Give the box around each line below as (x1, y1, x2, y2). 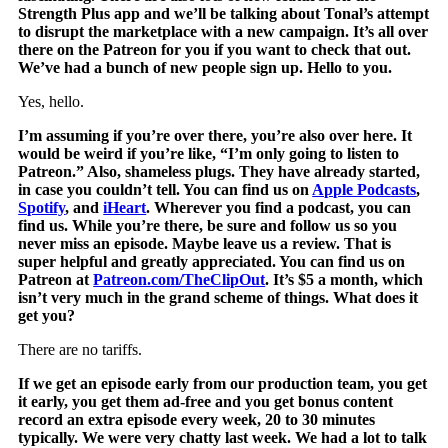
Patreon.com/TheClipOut (93, 270, 266, 288)
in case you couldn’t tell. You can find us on (18, 180, 313, 198)
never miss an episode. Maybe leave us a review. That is (18, 234, 392, 252)
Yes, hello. (18, 92, 85, 110)
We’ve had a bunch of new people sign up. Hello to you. (18, 58, 393, 76)
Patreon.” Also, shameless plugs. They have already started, (18, 162, 421, 180)
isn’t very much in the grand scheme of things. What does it (18, 288, 419, 306)
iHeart (103, 198, 147, 216)
